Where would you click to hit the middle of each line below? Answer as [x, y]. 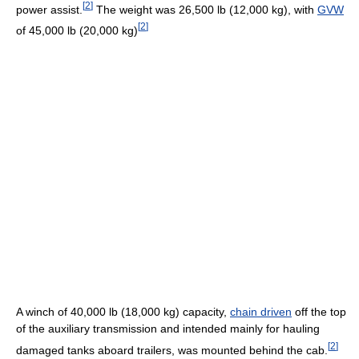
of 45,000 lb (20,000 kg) [77, 30]
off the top [319, 311]
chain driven [261, 311]
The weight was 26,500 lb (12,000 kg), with [205, 9]
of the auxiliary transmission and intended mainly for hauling [168, 328]
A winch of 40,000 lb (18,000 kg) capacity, [123, 311]
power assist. [49, 9]
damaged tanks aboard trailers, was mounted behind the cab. [172, 350]
